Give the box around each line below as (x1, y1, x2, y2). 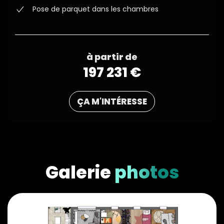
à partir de (86, 50, 137, 63)
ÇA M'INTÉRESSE (77, 95, 147, 108)
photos (110, 160, 179, 185)
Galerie (45, 160, 111, 185)
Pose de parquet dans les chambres (32, 4, 158, 14)
